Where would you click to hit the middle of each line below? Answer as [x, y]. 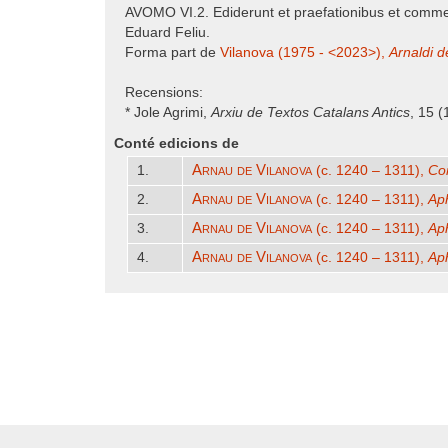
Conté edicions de [176, 143]
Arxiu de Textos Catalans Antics [310, 112]
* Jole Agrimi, [168, 112]
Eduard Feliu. [167, 32]
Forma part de [172, 52]
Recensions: [164, 92]
